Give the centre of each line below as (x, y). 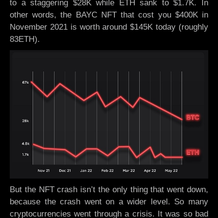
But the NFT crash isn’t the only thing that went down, (109, 189)
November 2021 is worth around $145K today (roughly (109, 27)
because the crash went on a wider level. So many (109, 201)
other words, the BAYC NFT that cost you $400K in (109, 15)
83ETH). (25, 39)
